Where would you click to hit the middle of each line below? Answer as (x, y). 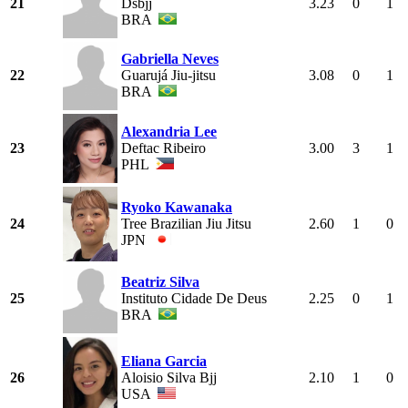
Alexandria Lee (169, 132)
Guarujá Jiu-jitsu (168, 76)
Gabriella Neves (170, 59)
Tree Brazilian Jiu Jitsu (186, 224)
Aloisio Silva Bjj (169, 378)
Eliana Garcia (164, 362)
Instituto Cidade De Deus (194, 299)
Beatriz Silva (160, 282)
